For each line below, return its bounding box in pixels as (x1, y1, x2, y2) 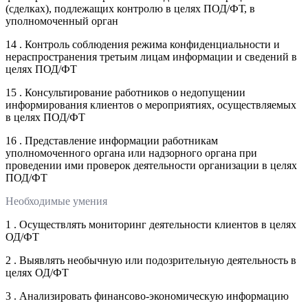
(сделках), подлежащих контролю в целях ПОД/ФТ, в (5, 2, 255, 14)
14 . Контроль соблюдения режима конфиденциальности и (5, 38, 280, 50)
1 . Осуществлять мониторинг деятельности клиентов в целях (5, 218, 296, 230)
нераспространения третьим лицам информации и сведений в (5, 50, 297, 63)
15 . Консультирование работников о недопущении (5, 86, 245, 98)
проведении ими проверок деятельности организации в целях (5, 159, 297, 171)
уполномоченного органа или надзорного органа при (5, 146, 257, 159)
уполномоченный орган (5, 14, 118, 27)
